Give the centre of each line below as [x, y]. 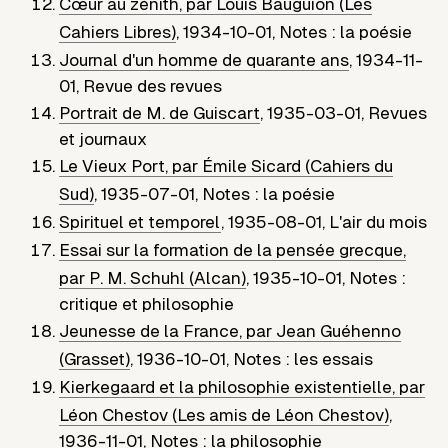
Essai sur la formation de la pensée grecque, [233, 250]
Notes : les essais [303, 359]
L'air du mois [378, 222]
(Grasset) [95, 359]
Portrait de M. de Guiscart [160, 113]
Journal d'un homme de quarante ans [204, 60]
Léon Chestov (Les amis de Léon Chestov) [224, 415]
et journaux [103, 139]
